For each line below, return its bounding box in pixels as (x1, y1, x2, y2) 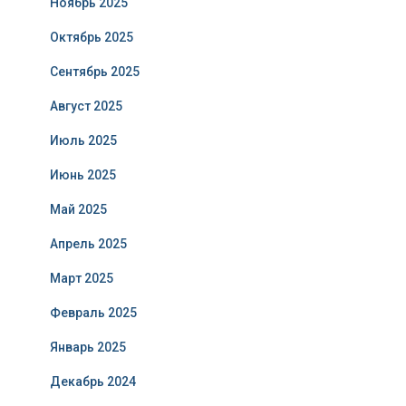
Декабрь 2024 (50, 374, 136, 390)
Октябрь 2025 (50, 30, 133, 45)
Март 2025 (50, 271, 113, 286)
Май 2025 (50, 202, 107, 217)
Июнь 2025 (50, 168, 116, 183)
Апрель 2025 (50, 237, 127, 252)
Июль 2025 (50, 133, 117, 149)
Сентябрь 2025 (50, 64, 140, 80)
